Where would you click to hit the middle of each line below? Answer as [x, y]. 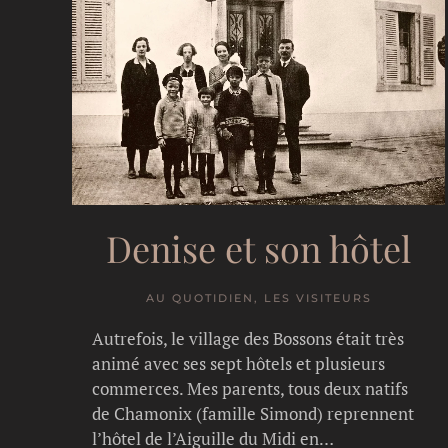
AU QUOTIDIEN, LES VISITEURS [258, 297]
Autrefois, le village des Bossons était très [248, 338]
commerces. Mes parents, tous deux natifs [250, 388]
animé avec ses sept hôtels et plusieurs [238, 363]
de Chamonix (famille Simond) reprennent [253, 413]
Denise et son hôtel [259, 247]
